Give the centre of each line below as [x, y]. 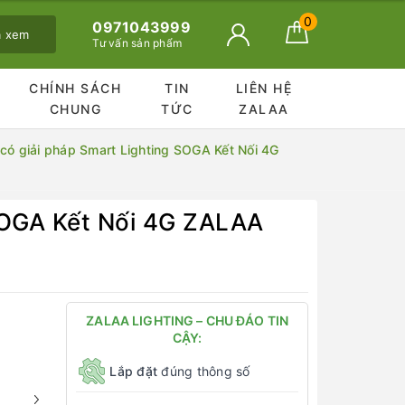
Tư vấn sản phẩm [137, 43]
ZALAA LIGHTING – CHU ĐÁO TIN [188, 320]
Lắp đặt [134, 371]
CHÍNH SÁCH [75, 88]
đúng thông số [204, 371]
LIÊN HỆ [264, 88]
